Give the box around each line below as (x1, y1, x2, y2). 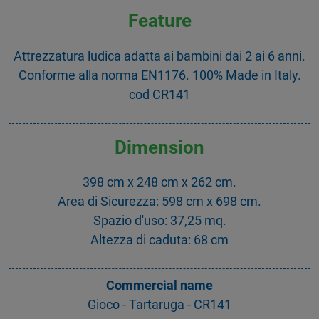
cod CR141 (129, 86, 190, 102)
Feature (127, 10, 192, 32)
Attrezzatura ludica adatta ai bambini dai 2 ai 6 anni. (14, 48, 305, 63)
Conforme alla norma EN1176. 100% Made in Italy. (18, 67, 301, 83)
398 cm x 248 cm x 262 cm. (83, 174, 236, 190)
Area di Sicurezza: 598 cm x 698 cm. (58, 194, 261, 209)
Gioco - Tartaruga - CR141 (88, 297, 231, 313)
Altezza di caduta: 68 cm (90, 232, 229, 248)
